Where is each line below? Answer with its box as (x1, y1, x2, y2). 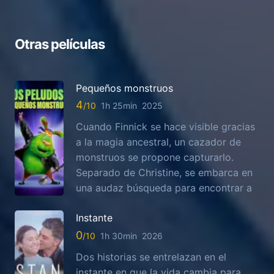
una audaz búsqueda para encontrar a (76, 182, 252, 194)
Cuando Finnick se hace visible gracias (76, 120, 255, 133)
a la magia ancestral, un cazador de (76, 136, 241, 149)
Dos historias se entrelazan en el (76, 250, 226, 263)
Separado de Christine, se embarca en (76, 166, 253, 179)
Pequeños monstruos (76, 81, 173, 94)
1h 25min (101, 100, 137, 111)
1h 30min (100, 230, 137, 241)
